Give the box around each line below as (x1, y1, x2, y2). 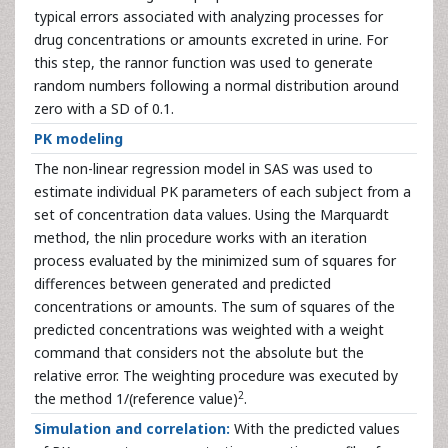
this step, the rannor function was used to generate (34, 53, 373, 72)
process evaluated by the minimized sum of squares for (34, 251, 396, 270)
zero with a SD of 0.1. (34, 99, 174, 118)
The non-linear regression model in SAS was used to (34, 159, 373, 178)
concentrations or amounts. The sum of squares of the (34, 297, 395, 316)
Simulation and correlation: (34, 419, 234, 438)
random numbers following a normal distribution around (34, 76, 399, 95)
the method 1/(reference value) (34, 389, 238, 408)
